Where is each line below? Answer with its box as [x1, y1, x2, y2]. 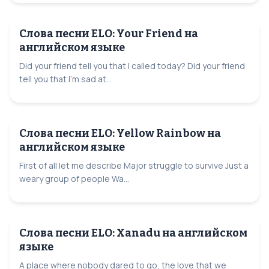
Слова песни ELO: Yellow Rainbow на [19, 126, 221, 140]
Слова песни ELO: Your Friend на [19, 26, 198, 40]
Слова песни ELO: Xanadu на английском [19, 226, 247, 240]
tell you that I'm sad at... [19, 73, 112, 85]
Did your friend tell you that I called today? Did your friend [19, 59, 245, 71]
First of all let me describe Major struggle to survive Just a [19, 159, 249, 171]
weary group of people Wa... [19, 172, 129, 184]
